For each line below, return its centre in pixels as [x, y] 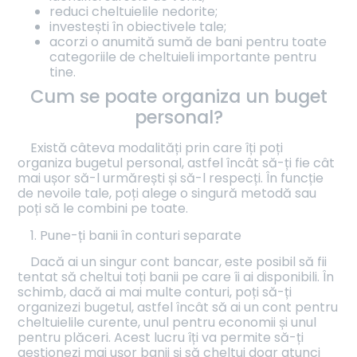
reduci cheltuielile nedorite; [134, 12]
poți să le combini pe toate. [103, 209]
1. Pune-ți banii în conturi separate [136, 235]
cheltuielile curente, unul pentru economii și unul [167, 322]
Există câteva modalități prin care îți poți [157, 148]
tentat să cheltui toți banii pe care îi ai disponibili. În [176, 277]
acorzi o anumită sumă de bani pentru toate [188, 42]
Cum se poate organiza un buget [178, 97]
